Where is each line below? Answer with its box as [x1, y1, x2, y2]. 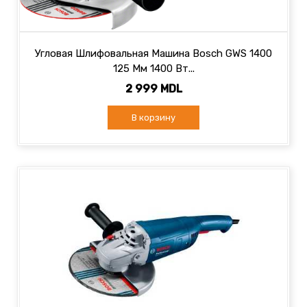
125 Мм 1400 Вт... [112, 62, 195, 75]
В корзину [132, 112, 175, 123]
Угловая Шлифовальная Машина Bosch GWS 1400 [35, 47, 272, 60]
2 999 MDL [125, 82, 182, 95]
